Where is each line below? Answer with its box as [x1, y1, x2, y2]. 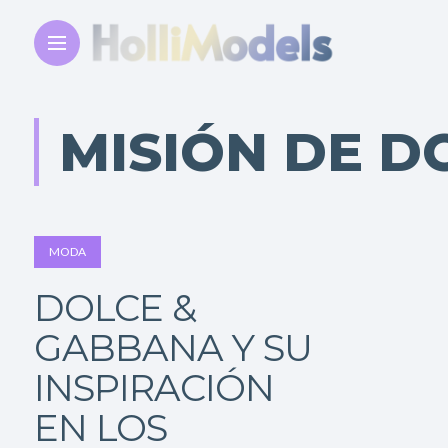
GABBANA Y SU [33, 325, 312, 370]
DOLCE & [33, 285, 196, 330]
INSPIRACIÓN [33, 365, 274, 410]
